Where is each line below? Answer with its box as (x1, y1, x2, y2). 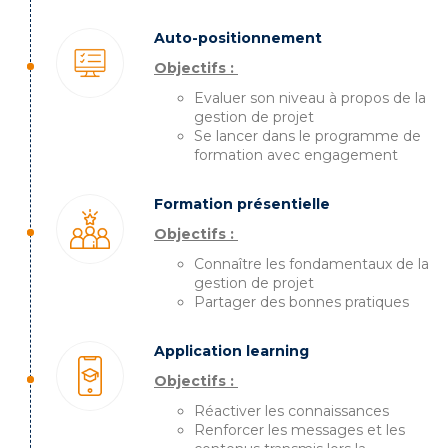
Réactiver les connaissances (194, 402, 389, 421)
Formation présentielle (154, 195, 330, 214)
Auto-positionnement (154, 29, 322, 48)
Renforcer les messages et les (194, 421, 405, 440)
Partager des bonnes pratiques (194, 293, 409, 312)
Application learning (154, 342, 309, 361)
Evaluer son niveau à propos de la (194, 89, 426, 108)
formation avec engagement (194, 146, 398, 165)
